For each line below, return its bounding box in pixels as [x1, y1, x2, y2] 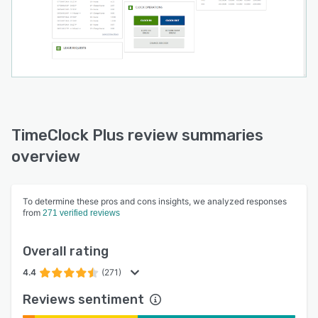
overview [11, 147, 80, 167]
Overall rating [23, 243, 109, 260]
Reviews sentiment [23, 292, 144, 308]
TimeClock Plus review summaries [11, 126, 263, 146]
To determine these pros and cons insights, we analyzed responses [23, 196, 287, 207]
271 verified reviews [43, 208, 120, 219]
